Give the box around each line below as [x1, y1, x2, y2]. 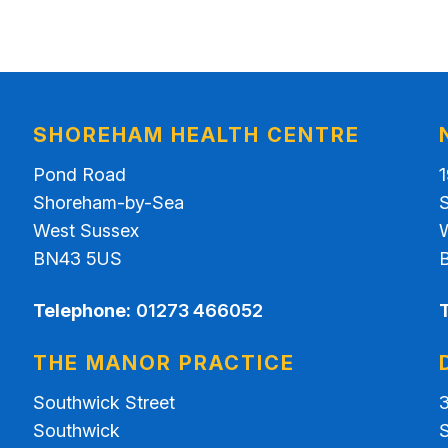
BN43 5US [33, 248, 123, 270]
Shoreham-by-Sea [33, 192, 185, 214]
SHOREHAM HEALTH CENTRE [33, 123, 361, 148]
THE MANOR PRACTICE [33, 351, 296, 376]
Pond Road [33, 164, 127, 186]
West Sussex [33, 220, 140, 242]
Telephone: [33, 300, 132, 322]
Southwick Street [33, 392, 176, 414]
